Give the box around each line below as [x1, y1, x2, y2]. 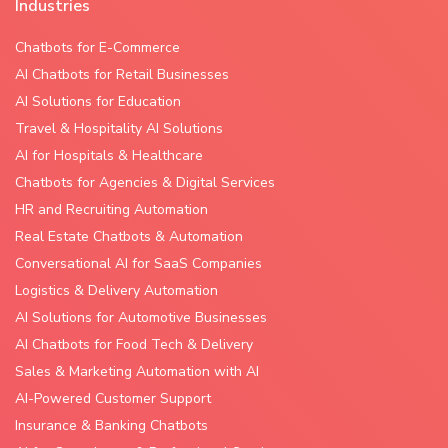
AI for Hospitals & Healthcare [15, 146, 203, 165]
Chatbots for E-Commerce [15, 38, 180, 57]
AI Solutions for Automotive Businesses [15, 308, 267, 327]
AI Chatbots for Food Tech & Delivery [15, 335, 253, 354]
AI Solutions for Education [15, 92, 181, 111]
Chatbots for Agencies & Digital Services [15, 173, 275, 192]
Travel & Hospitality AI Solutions [15, 119, 223, 138]
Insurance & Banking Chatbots [15, 416, 208, 435]
